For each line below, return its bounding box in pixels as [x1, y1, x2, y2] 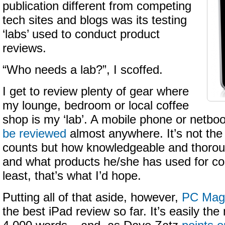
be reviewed [3, 127, 66, 140]
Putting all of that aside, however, [3, 191, 182, 204]
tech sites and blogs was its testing [3, 14, 187, 27]
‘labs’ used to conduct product [3, 28, 160, 41]
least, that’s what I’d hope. [3, 169, 141, 182]
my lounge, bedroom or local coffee [3, 99, 189, 112]
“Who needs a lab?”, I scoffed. [3, 63, 163, 76]
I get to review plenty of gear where [3, 85, 189, 98]
